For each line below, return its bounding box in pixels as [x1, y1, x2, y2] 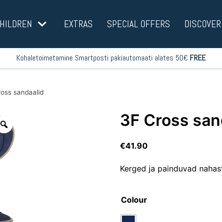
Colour [121, 194, 148, 205]
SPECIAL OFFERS [107, 17, 170, 30]
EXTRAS [63, 17, 93, 30]
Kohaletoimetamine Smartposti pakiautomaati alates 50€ [16, 53, 190, 63]
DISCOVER [184, 17, 221, 30]
